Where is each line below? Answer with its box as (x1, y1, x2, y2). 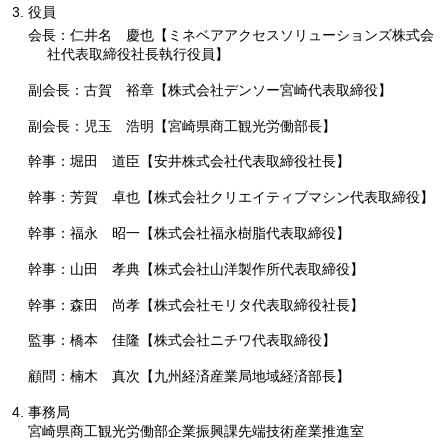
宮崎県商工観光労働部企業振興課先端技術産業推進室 (28, 422, 364, 439)
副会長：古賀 (28, 81, 112, 98)
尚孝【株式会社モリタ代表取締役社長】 (112, 296, 364, 313)
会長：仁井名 (28, 26, 112, 43)
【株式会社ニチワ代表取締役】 (140, 332, 336, 349)
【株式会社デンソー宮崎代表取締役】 (154, 81, 392, 98)
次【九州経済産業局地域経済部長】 (126, 368, 350, 385)
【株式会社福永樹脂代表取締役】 (140, 224, 350, 241)
